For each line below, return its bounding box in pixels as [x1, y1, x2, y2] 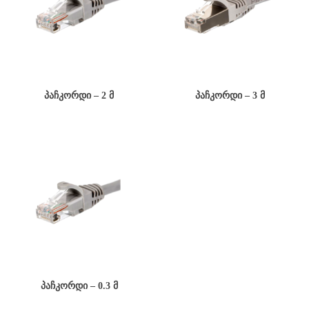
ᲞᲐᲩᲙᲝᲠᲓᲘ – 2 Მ [44, 90, 114, 101]
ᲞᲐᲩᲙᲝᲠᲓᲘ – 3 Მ [195, 90, 265, 101]
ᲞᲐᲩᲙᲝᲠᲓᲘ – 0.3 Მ [40, 280, 118, 291]
